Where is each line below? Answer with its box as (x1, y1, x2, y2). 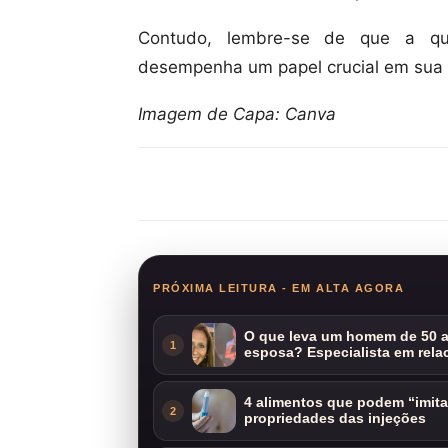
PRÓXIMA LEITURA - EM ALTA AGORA (153, 281, 405, 294)
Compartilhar (188, 177, 267, 192)
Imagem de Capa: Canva (138, 104, 336, 124)
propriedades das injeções (244, 410, 426, 426)
